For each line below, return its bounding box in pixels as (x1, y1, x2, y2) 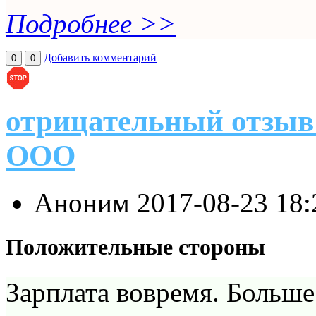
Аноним (34, 188, 137, 219)
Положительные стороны (6, 234, 265, 260)
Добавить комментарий (44, 51, 157, 63)
